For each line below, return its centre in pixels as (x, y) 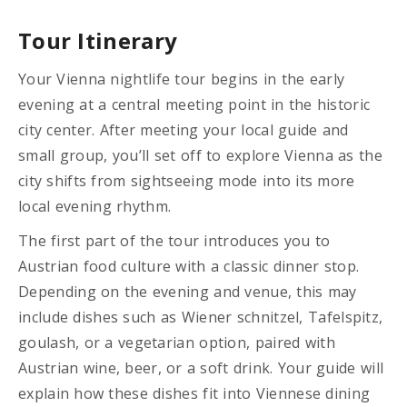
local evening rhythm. (95, 206)
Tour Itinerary (98, 40)
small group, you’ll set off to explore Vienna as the (200, 155)
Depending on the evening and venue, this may (188, 291)
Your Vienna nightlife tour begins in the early (182, 79)
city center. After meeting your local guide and (184, 129)
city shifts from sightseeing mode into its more (187, 180)
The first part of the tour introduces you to (174, 240)
